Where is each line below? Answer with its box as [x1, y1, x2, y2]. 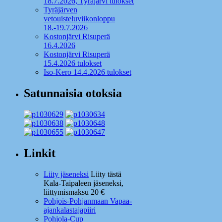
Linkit [24, 147, 55, 160]
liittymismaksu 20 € [44, 188, 105, 197]
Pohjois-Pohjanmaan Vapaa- [44, 197, 132, 206]
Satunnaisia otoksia [24, 87, 122, 100]
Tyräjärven [44, 5, 77, 14]
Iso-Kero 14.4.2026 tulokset [44, 68, 131, 77]
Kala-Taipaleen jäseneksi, [44, 179, 123, 188]
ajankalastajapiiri [44, 206, 96, 215]
